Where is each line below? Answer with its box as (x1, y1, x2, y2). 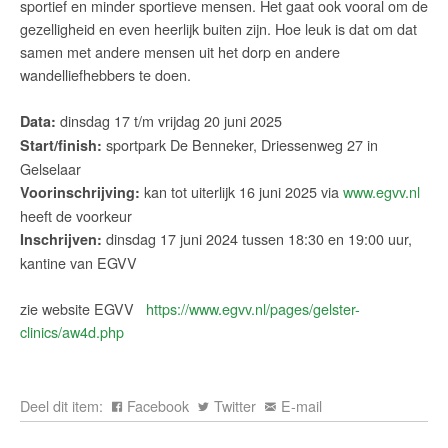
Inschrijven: (19, 229, 102, 250)
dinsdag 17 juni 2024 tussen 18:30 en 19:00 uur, (101, 228, 412, 250)
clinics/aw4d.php (19, 321, 124, 343)
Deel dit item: (19, 394, 103, 416)
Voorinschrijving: (19, 182, 140, 203)
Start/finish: (19, 135, 102, 156)
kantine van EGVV (19, 252, 137, 274)
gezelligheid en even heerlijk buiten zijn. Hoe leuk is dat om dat (19, 18, 417, 40)
